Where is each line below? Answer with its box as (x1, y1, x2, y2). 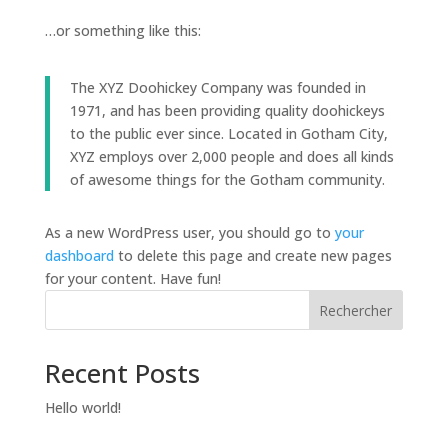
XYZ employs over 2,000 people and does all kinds (69, 147, 394, 166)
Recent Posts (44, 355, 200, 391)
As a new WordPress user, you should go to (44, 223, 335, 242)
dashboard (44, 246, 114, 265)
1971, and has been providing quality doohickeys (69, 101, 385, 120)
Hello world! (44, 398, 121, 417)
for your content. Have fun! (44, 269, 221, 288)
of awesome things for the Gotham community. (69, 170, 385, 189)
